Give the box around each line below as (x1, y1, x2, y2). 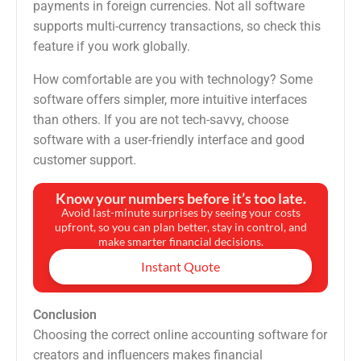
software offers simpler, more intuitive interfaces (33, 92, 307, 108)
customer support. (33, 152, 136, 168)
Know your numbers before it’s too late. (55, 189, 306, 208)
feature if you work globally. (33, 39, 190, 55)
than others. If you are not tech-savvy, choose (33, 112, 288, 128)
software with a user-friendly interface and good (33, 132, 305, 148)
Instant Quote (141, 259, 220, 275)
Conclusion (33, 307, 97, 323)
